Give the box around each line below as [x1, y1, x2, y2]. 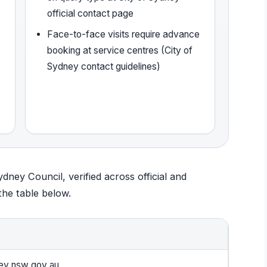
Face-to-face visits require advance [47, 28, 200, 40]
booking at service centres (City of [47, 44, 193, 56]
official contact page [47, 7, 134, 19]
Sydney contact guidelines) [47, 60, 161, 72]
